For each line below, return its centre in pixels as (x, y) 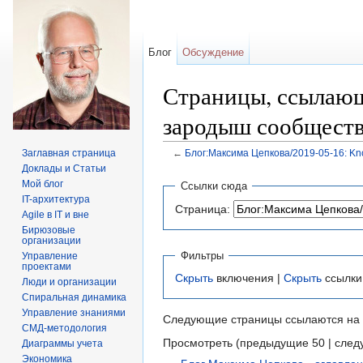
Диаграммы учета (63, 344)
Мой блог (43, 184)
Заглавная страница (69, 153)
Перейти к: (193, 166)
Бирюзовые (49, 230)
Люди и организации (70, 282)
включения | (248, 278)
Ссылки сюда (214, 186)
